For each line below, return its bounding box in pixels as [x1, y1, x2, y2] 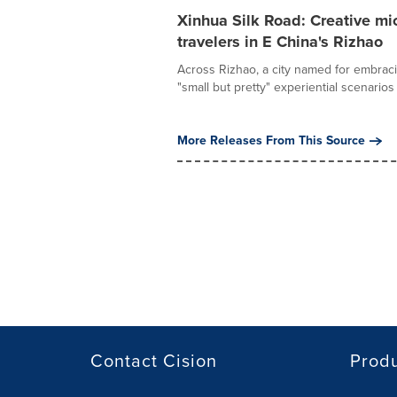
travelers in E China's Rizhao [176, 30, 383, 53]
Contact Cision [90, 347, 217, 374]
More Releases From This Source [176, 131, 365, 150]
